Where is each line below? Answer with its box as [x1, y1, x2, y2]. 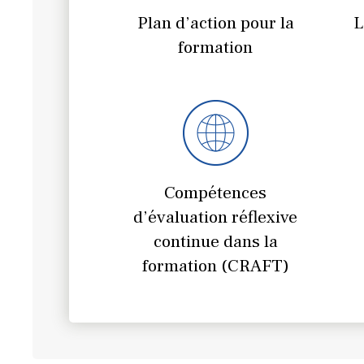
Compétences [164, 180, 267, 204]
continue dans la [153, 229, 278, 253]
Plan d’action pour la [136, 11, 294, 34]
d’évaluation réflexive [133, 205, 298, 228]
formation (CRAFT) [141, 253, 289, 277]
